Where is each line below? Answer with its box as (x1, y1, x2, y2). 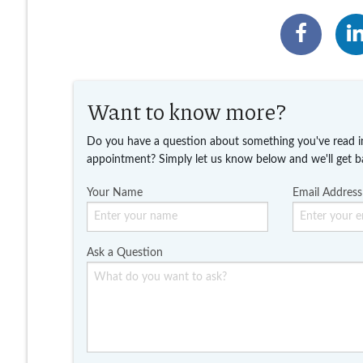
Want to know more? (86, 96, 286, 127)
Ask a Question (86, 247, 163, 259)
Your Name (86, 187, 143, 199)
